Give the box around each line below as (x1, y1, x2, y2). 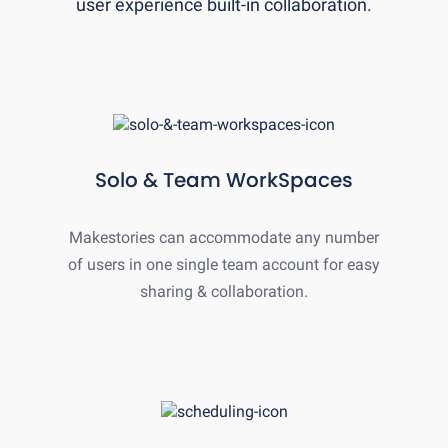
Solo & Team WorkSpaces (95, 165, 353, 194)
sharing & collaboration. (140, 281, 308, 301)
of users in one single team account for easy (68, 254, 380, 274)
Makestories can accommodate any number (69, 227, 379, 247)
